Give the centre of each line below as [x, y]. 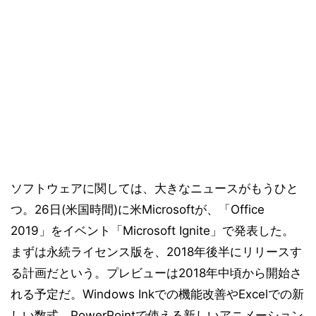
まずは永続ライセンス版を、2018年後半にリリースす [156, 252]
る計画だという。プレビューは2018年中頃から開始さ [156, 273]
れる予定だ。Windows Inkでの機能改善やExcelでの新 [157, 294]
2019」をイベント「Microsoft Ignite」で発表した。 [152, 231]
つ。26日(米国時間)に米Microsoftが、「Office [138, 209]
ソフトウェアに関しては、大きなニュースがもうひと [154, 188]
